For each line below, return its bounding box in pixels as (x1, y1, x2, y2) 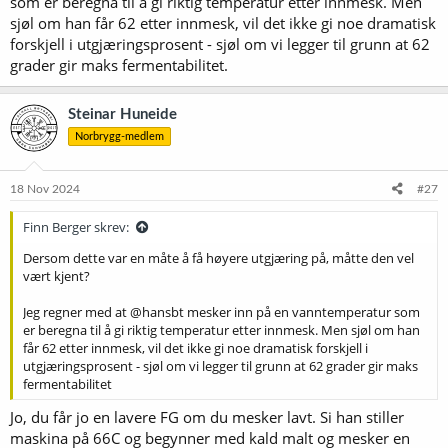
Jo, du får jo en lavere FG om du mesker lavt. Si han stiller (10, 407, 404, 427)
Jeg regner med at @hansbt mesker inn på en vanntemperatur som (23, 302, 420, 321)
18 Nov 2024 (10, 182, 80, 195)
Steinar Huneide (68, 107, 177, 122)
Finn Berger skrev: (23, 217, 129, 236)
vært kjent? (23, 266, 90, 285)
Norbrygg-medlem (75, 131, 164, 142)
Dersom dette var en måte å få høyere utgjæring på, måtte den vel (23, 248, 414, 267)
